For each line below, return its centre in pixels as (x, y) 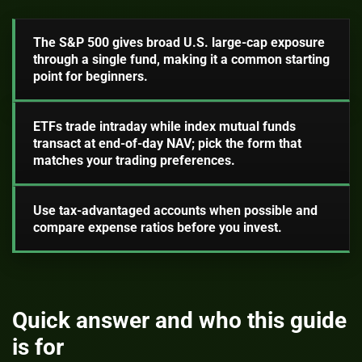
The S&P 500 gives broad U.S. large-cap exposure (179, 43)
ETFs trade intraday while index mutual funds (164, 126)
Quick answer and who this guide (179, 321)
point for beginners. (90, 77)
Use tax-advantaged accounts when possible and (175, 210)
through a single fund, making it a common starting (181, 60)
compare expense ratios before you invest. (157, 227)
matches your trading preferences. (134, 160)
